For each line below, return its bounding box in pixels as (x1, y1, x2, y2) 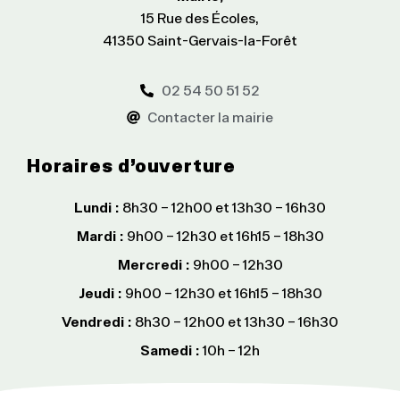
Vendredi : (62, 312, 132, 329)
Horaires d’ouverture (27, 152, 236, 177)
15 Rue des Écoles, (141, 9, 259, 26)
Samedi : (140, 341, 200, 358)
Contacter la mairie (147, 108, 274, 125)
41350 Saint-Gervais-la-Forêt (103, 31, 297, 48)
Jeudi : (78, 284, 122, 301)
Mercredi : (117, 255, 190, 272)
